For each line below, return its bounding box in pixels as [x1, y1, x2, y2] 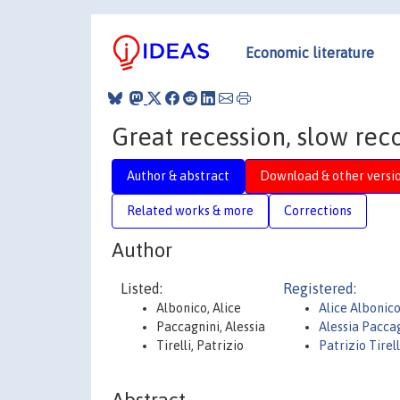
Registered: [283, 280, 356, 296]
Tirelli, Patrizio [156, 338, 244, 353]
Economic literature [246, 44, 374, 61]
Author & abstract [127, 168, 229, 183]
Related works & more [127, 203, 254, 218]
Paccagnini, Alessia [156, 320, 265, 334]
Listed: [121, 280, 162, 296]
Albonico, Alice [156, 301, 241, 315]
